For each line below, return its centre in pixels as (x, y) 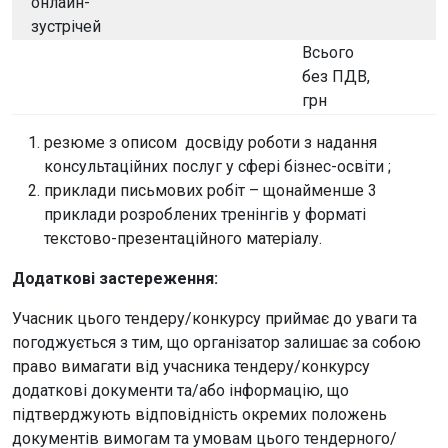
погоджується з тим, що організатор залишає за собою (216, 342)
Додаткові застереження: (115, 278)
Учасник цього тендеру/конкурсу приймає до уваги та (214, 318)
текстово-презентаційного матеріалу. (183, 238)
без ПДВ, (336, 76)
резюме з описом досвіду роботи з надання (210, 142)
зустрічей (66, 26)
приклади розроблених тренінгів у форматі (205, 214)
